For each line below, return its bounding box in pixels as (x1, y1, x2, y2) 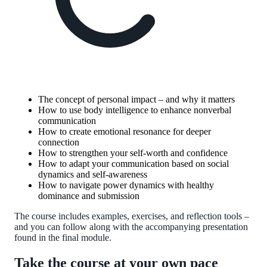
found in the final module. (14, 232, 111, 243)
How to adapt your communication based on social (38, 159, 229, 169)
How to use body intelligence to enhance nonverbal (38, 105, 231, 116)
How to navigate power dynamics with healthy (38, 180, 214, 191)
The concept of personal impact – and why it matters (38, 94, 235, 105)
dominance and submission (38, 191, 139, 201)
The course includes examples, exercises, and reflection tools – (14, 211, 249, 222)
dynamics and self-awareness (38, 169, 147, 180)
